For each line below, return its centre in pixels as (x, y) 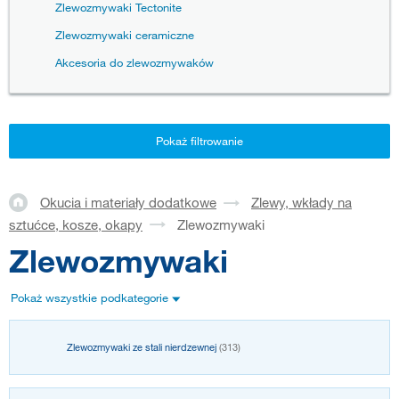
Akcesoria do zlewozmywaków (134, 63)
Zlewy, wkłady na (301, 203)
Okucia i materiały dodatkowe (128, 203)
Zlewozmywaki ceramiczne (125, 35)
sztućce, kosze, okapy (76, 224)
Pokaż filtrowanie (199, 141)
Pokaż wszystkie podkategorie (90, 298)
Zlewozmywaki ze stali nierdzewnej (143, 348)
